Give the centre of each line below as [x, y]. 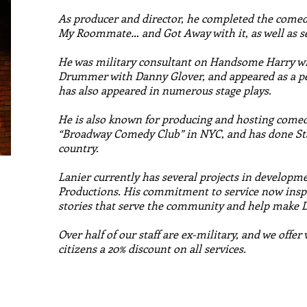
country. [78, 148]
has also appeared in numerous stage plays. [165, 90]
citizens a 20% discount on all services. [152, 248]
